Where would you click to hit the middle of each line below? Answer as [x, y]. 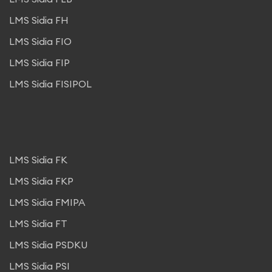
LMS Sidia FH [39, 20]
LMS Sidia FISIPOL [50, 84]
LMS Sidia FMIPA [47, 202]
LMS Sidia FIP [39, 63]
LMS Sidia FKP [41, 181]
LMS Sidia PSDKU [48, 245]
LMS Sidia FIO [40, 41]
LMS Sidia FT [38, 223]
